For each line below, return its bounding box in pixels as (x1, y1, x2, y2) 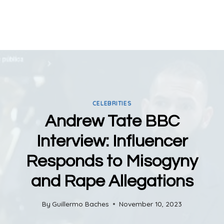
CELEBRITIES (92, 99, 132, 107)
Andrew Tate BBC (44, 112, 179, 130)
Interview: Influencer (36, 132, 188, 150)
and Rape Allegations (30, 172, 193, 190)
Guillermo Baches (52, 199, 109, 208)
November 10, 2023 (119, 199, 182, 208)
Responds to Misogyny (26, 152, 198, 170)
